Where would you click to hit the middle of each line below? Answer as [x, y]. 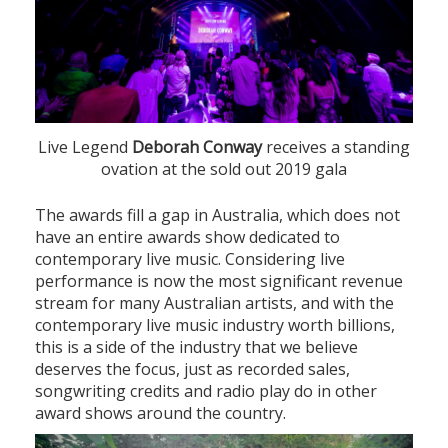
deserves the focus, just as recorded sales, [192, 368]
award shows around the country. [160, 412]
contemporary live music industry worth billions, [215, 324]
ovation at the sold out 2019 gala [224, 168]
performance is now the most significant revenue [219, 280]
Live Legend [85, 146]
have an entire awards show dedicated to [187, 236]
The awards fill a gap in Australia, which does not [217, 214]
